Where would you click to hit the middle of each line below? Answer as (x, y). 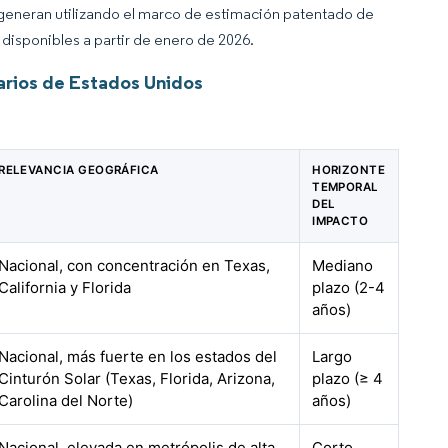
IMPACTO (340, 221)
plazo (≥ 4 (348, 378)
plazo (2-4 (349, 287)
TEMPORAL (345, 187)
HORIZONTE (349, 170)
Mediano (343, 265)
